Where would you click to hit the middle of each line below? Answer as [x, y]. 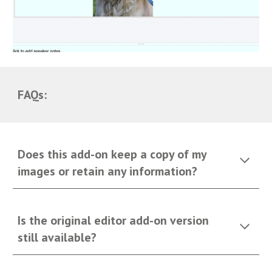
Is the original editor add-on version [114, 220]
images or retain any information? [108, 171]
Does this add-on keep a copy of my [112, 154]
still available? [57, 237]
